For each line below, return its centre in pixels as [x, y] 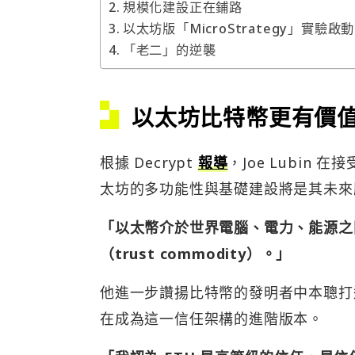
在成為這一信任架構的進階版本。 [212, 319]
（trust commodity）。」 [196, 254]
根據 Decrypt [149, 163]
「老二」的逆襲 [169, 50]
